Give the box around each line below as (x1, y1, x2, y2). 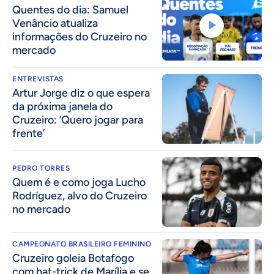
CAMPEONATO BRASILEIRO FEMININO (12, 239, 151, 248)
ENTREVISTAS (12, 74, 64, 83)
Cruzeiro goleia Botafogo (12, 251, 134, 265)
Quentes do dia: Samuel (12, 2, 128, 17)
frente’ (12, 126, 45, 140)
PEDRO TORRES (12, 163, 70, 172)
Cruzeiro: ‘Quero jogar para (12, 113, 143, 127)
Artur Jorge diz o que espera (12, 86, 150, 100)
